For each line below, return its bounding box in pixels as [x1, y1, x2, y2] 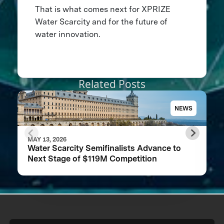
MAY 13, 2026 [27, 135, 66, 143]
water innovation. [34, 29, 100, 39]
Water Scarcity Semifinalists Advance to [27, 143, 181, 153]
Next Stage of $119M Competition [27, 153, 157, 164]
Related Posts [78, 77, 145, 91]
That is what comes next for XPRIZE [34, 4, 170, 14]
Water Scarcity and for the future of [34, 17, 167, 27]
